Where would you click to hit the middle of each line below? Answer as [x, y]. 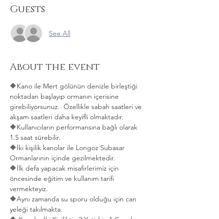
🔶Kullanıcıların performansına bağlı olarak [75, 127]
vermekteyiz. [32, 189]
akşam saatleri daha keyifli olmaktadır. [70, 117]
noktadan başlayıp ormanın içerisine [65, 96]
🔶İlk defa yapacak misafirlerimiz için [65, 168]
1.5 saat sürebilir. [36, 137]
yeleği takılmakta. [38, 209]
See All [60, 33]
